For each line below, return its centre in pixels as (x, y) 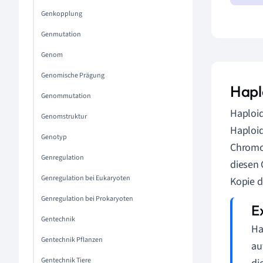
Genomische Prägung (73, 75)
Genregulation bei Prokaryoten (87, 199)
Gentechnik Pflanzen (72, 240)
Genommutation (66, 96)
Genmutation (61, 34)
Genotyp (54, 137)
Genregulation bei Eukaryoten (86, 178)
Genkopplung (62, 14)
